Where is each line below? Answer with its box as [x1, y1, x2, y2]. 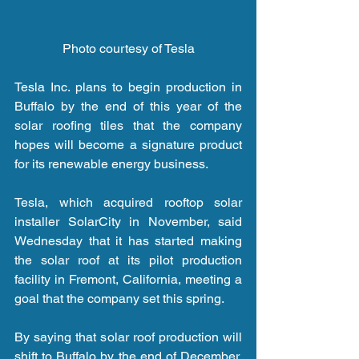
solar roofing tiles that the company [14, 118, 242, 134]
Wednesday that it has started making [14, 233, 242, 249]
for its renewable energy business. [14, 156, 208, 172]
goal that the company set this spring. [14, 291, 224, 307]
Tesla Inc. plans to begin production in [14, 79, 242, 95]
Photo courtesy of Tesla [62, 41, 195, 57]
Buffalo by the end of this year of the [14, 99, 242, 115]
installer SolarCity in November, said [14, 214, 242, 230]
